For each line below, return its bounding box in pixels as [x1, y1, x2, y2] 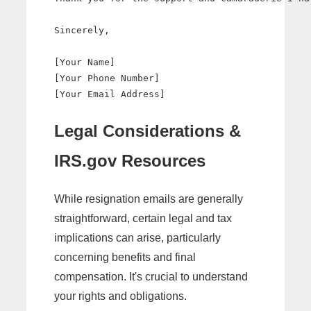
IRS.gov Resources [54, 151, 205, 170]
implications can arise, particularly [54, 231, 221, 244]
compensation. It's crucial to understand [54, 270, 248, 283]
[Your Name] [54, 56, 115, 67]
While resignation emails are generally [54, 192, 243, 205]
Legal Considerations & [54, 121, 241, 140]
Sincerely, [54, 24, 110, 35]
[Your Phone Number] [54, 72, 160, 83]
